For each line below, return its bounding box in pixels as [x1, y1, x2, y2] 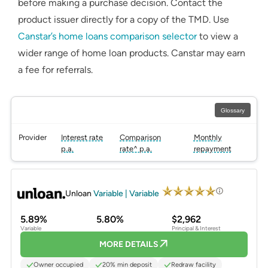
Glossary [221, 106, 245, 114]
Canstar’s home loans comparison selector [18, 31, 197, 42]
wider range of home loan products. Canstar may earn [18, 47, 245, 59]
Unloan [65, 188, 93, 199]
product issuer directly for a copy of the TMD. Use [18, 14, 229, 26]
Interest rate [61, 133, 103, 142]
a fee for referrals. [18, 64, 93, 76]
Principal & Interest [172, 224, 221, 233]
